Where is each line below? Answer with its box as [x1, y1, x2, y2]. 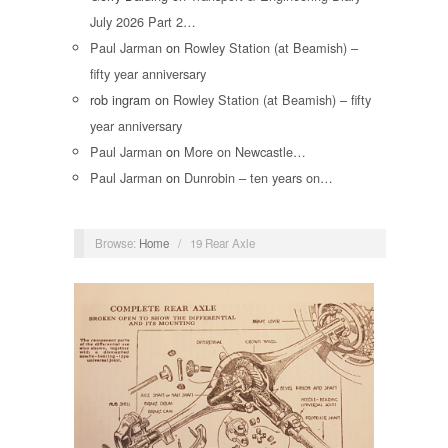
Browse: [94, 234, 136, 251]
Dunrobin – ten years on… [184, 168, 333, 188]
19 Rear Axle [189, 234, 255, 251]
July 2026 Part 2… [90, 12, 196, 32]
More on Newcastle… [184, 142, 306, 162]
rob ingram [90, 90, 151, 110]
